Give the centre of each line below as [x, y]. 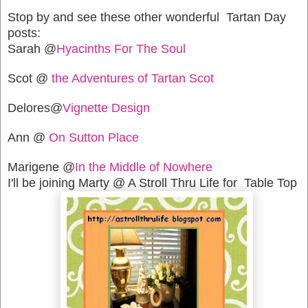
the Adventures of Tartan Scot [133, 78]
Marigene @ [41, 167]
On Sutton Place [94, 137]
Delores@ [35, 108]
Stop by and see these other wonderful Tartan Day [147, 17]
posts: [24, 33]
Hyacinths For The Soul [121, 48]
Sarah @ [32, 48]
